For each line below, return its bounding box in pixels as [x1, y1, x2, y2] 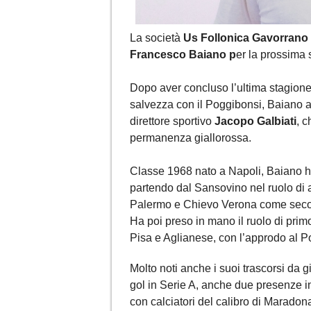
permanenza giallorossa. [130, 131, 251, 144]
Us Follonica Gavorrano [183, 31, 308, 44]
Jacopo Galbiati [212, 115, 296, 127]
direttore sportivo [130, 115, 212, 127]
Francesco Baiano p [130, 48, 236, 60]
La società [130, 31, 183, 44]
